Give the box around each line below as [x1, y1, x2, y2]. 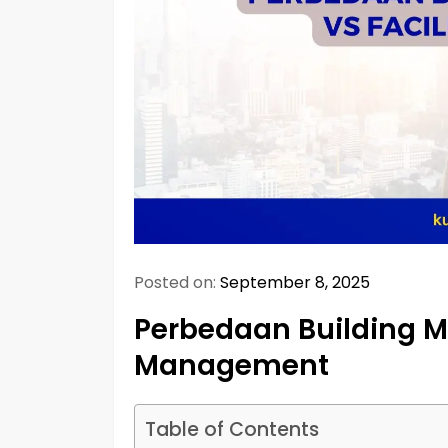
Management [134, 345, 329, 385]
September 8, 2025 [220, 270, 370, 294]
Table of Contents [145, 415, 319, 443]
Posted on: [134, 270, 220, 294]
